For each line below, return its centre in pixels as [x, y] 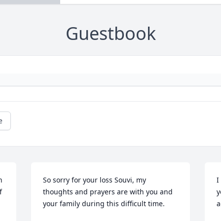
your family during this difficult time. [104, 204]
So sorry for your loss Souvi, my [95, 180]
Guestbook [110, 34]
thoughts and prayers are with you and [108, 192]
